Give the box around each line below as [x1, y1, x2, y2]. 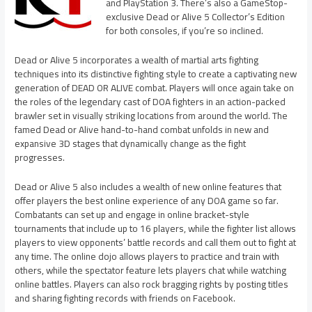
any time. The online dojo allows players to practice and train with [15, 247, 280, 265]
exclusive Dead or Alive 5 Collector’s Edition [105, 8, 285, 26]
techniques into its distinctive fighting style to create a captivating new [15, 64, 297, 83]
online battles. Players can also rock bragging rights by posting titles [15, 274, 289, 293]
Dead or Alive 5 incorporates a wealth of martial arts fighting [15, 50, 259, 69]
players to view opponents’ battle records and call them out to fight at [15, 233, 297, 251]
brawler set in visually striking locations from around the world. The [15, 106, 288, 125]
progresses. [15, 148, 65, 166]
